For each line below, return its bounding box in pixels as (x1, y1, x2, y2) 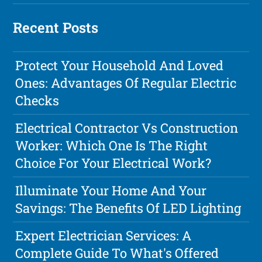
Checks (15, 92, 60, 109)
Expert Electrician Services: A (15, 227, 192, 244)
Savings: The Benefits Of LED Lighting (15, 199, 242, 217)
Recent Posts (13, 18, 99, 37)
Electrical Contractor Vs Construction (15, 119, 239, 137)
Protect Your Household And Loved (15, 57, 224, 74)
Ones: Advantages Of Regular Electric (15, 74, 237, 92)
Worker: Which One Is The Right (15, 137, 208, 154)
